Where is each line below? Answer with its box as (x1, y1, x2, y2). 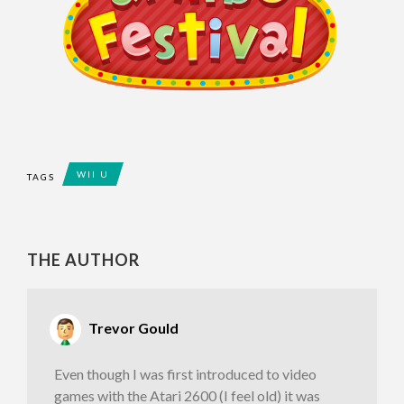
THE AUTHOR (27, 250, 140, 271)
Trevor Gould (88, 319, 179, 337)
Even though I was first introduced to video (54, 365, 317, 383)
